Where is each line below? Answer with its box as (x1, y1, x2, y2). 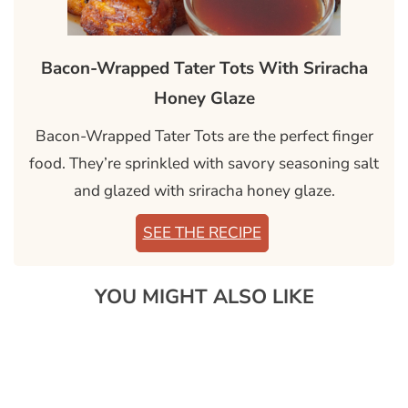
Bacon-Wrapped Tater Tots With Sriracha (40, 56, 368, 81)
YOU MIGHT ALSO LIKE (94, 283, 314, 311)
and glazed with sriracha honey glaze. (73, 180, 335, 202)
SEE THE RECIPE (142, 222, 261, 244)
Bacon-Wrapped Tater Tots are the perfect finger (35, 126, 373, 148)
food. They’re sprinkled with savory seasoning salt (29, 153, 379, 175)
